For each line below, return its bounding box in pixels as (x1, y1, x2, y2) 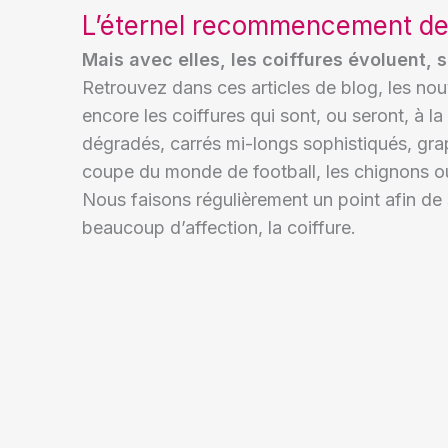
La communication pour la (167, 247, 375, 268)
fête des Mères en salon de (167, 274, 386, 295)
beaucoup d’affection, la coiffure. (82, 217, 361, 238)
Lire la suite (192, 389, 295, 411)
